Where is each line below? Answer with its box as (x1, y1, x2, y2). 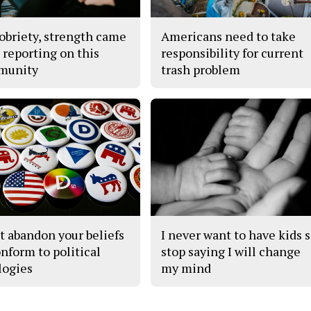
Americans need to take (161, 27, 296, 44)
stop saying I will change (161, 243, 301, 260)
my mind (161, 260, 212, 277)
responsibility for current (161, 44, 304, 61)
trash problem (161, 60, 241, 78)
